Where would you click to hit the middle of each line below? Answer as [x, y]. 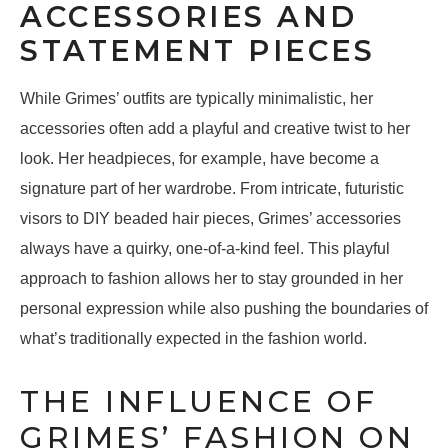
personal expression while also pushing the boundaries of [224, 309]
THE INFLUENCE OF [198, 402]
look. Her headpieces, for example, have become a [199, 159]
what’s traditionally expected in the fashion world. [193, 339]
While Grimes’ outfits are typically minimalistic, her [196, 99]
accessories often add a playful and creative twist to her [215, 129]
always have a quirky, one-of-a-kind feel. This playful [205, 249]
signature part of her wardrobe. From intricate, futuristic [212, 189]
